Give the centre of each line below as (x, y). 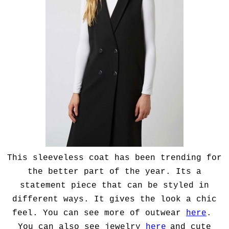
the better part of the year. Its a (114, 172)
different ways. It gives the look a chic (114, 200)
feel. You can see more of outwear (99, 213)
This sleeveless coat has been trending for (114, 158)
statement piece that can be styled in (114, 186)
